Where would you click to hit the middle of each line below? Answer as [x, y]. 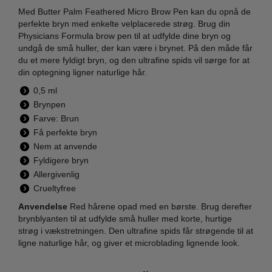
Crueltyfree [55, 188]
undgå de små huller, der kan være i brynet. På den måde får [135, 48]
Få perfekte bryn [65, 132]
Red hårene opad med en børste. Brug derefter [160, 206]
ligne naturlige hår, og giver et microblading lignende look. [129, 243]
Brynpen [49, 104]
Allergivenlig [56, 174]
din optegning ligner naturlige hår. [83, 72]
